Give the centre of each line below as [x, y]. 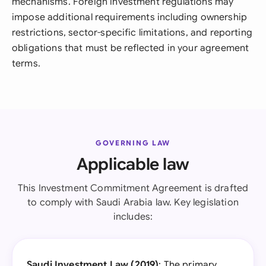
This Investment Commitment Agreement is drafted [133, 188]
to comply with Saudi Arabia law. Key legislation [133, 202]
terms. [26, 64]
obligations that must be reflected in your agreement [131, 48]
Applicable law [133, 164]
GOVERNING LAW [133, 143]
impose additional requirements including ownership [130, 17]
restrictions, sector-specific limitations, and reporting [132, 33]
